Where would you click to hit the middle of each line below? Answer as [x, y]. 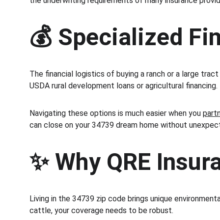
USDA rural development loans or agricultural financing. [124, 86]
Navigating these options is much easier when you [116, 113]
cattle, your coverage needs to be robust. [101, 210]
